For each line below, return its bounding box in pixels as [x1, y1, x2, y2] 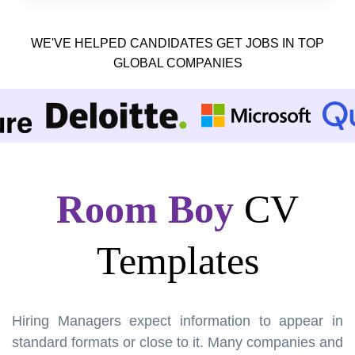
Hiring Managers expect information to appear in [12, 312, 343, 329]
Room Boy [56, 186, 234, 231]
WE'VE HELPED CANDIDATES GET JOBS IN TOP [31, 36, 324, 50]
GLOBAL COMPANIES [113, 55, 242, 70]
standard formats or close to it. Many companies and [12, 334, 343, 350]
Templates [96, 238, 259, 283]
